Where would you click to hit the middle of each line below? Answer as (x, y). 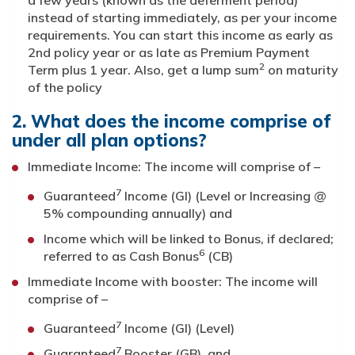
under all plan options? (109, 141)
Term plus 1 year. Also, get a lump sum (143, 70)
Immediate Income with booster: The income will (173, 282)
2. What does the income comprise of (171, 122)
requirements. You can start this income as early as (180, 35)
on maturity (302, 70)
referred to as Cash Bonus (121, 256)
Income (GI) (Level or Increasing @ (224, 196)
